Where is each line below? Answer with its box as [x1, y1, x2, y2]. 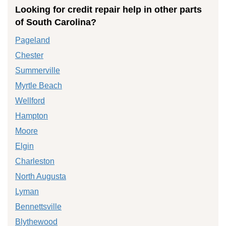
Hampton [15, 111, 48, 120]
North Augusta [15, 172, 66, 181]
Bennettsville [15, 202, 62, 211]
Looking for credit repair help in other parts [15, 4, 202, 15]
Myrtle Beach [15, 81, 62, 90]
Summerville [15, 66, 60, 75]
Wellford [15, 96, 45, 105]
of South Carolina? [15, 17, 96, 27]
